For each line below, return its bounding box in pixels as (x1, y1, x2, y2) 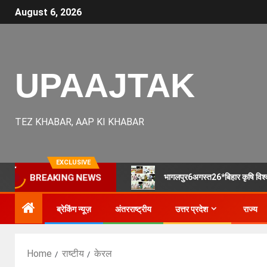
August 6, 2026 (15, 7, 82, 18)
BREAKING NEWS (33, 173, 98, 182)
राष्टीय (62, 248, 84, 259)
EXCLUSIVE (56, 159, 91, 166)
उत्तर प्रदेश (175, 204, 208, 214)
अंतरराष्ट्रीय (115, 204, 151, 214)
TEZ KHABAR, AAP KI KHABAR (15, 116, 144, 128)
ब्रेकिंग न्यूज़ (57, 204, 91, 214)
